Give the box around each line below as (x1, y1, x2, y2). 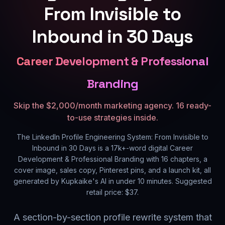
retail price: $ (86, 188, 130, 196)
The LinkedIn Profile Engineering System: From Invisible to (17, 133, 208, 141)
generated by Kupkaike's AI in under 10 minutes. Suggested (13, 177, 212, 185)
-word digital (126, 144, 170, 152)
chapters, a (168, 155, 207, 163)
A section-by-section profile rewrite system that (13, 212, 212, 222)
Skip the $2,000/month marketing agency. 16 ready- (14, 100, 211, 110)
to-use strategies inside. (67, 113, 158, 123)
